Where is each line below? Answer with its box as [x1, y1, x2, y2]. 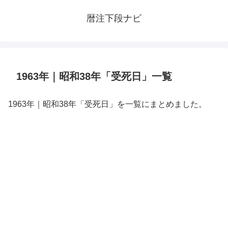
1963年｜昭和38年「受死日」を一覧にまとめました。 [8, 100, 207, 108]
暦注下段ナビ [87, 13, 141, 23]
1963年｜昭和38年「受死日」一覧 [16, 71, 172, 82]
